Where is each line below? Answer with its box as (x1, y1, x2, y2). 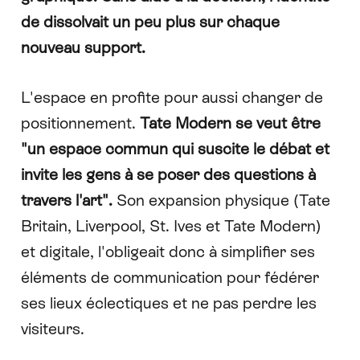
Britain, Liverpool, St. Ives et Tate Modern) (20, 217, 321, 235)
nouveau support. (20, 39, 149, 56)
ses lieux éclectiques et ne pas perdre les (20, 294, 317, 312)
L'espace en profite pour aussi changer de (20, 88, 323, 106)
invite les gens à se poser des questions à (20, 166, 316, 183)
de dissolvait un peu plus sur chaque (20, 13, 280, 31)
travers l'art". (20, 191, 112, 209)
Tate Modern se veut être (139, 114, 321, 132)
